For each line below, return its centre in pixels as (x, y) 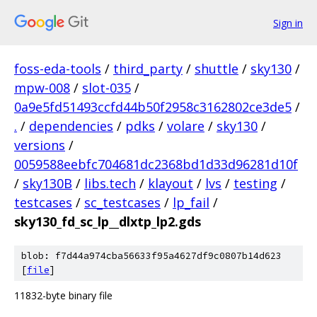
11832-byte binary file (63, 295)
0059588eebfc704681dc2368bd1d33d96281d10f (156, 164)
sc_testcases (122, 202)
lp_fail (191, 202)
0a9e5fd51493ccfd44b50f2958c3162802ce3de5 (153, 107)
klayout (171, 183)
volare (186, 126)
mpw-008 (42, 88)
